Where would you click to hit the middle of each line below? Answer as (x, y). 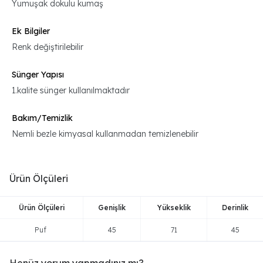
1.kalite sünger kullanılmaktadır (71, 90)
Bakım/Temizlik (42, 118)
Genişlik (112, 208)
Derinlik (235, 208)
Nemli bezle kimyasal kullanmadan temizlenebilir (105, 134)
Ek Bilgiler (31, 31)
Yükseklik (174, 208)
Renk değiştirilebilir (48, 47)
